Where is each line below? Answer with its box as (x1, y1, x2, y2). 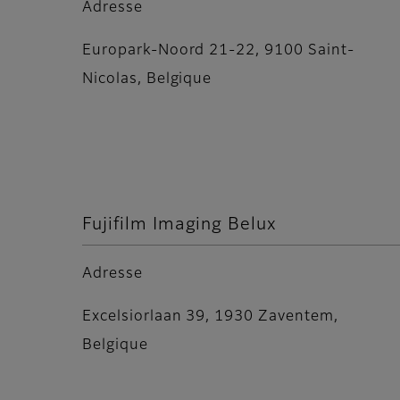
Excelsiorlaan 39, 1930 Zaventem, (82, 310, 338, 325)
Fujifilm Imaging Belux (82, 215, 283, 233)
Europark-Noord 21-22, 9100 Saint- (82, 43, 354, 58)
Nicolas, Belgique (82, 71, 212, 87)
